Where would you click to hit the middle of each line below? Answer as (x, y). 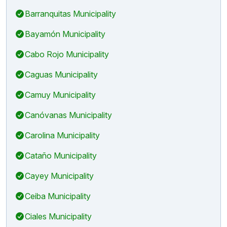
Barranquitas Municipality (70, 13)
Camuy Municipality (60, 94)
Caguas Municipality (61, 74)
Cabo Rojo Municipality (67, 54)
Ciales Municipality (58, 216)
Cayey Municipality (59, 176)
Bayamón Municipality (65, 34)
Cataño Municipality (61, 155)
